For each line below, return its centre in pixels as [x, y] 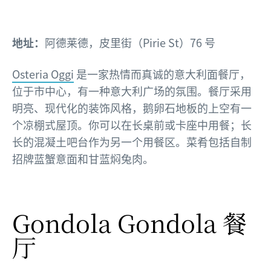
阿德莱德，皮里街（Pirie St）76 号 [130, 43]
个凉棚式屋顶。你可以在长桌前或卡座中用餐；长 [132, 125]
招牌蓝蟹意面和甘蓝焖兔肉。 [84, 159]
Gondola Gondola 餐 [129, 223]
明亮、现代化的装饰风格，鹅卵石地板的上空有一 [132, 108]
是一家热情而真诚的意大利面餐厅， [162, 74]
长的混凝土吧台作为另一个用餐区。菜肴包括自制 [132, 142]
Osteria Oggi [43, 74]
